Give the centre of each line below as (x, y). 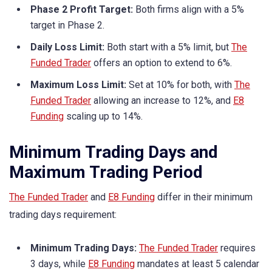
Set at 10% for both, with (180, 85)
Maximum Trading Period (106, 172)
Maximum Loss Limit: (78, 85)
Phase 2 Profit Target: (82, 10)
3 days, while (59, 263)
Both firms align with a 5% (189, 10)
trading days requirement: (63, 214)
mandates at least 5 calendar (197, 263)
